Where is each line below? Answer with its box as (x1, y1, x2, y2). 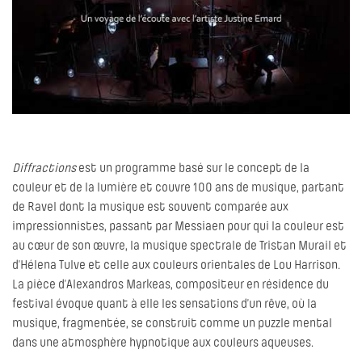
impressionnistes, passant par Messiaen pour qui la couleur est (12, 221, 344, 234)
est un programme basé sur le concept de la (76, 162, 309, 176)
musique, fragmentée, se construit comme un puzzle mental (12, 318, 332, 331)
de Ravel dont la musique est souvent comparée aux (12, 201, 288, 215)
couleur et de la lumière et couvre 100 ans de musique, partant (12, 182, 344, 196)
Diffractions (12, 162, 76, 176)
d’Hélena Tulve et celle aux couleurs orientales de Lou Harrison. (12, 259, 340, 273)
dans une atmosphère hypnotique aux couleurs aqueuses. (12, 337, 314, 351)
